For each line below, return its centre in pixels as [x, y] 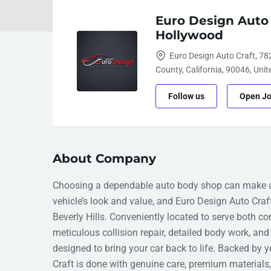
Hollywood [189, 35]
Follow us [186, 96]
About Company [104, 158]
